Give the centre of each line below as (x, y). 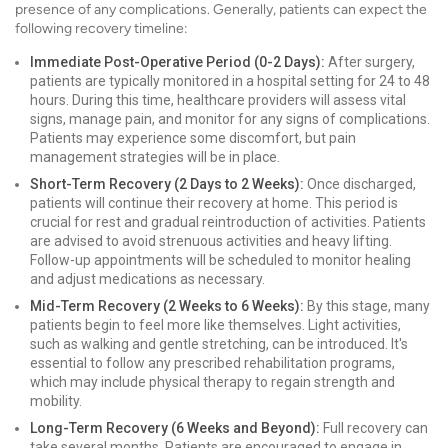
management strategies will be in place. (155, 157)
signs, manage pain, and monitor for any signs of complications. (230, 119)
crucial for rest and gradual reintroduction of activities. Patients (228, 222)
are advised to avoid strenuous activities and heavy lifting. (211, 241)
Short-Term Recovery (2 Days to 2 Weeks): (167, 184)
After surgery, (370, 62)
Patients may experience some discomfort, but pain (193, 138)
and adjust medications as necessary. (147, 279)
